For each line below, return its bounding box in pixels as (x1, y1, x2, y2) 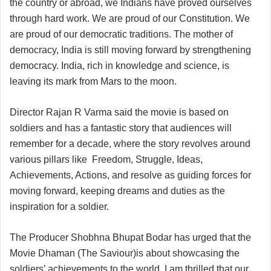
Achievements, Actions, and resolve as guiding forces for (10, 169, 251, 180)
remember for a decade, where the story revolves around (10, 138, 250, 149)
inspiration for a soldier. (10, 201, 109, 212)
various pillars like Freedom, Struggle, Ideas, (10, 154, 203, 165)
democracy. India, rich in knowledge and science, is (10, 60, 229, 71)
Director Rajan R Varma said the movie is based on (10, 106, 229, 117)
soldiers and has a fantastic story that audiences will (10, 122, 232, 133)
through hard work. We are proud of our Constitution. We (10, 13, 250, 24)
